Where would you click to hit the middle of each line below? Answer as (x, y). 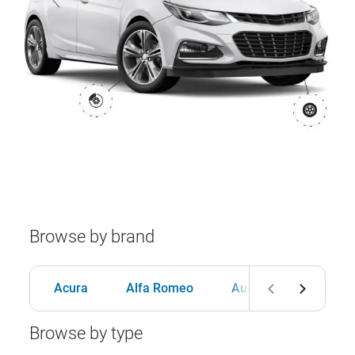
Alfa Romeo (160, 288)
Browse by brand (92, 237)
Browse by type (86, 334)
